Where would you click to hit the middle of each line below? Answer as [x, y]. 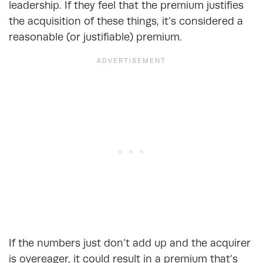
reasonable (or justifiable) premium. [97, 36]
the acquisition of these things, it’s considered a [126, 21]
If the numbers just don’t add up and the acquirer [130, 242]
